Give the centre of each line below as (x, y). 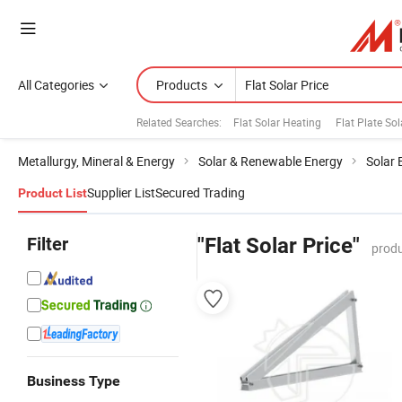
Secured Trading (200, 192)
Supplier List (121, 192)
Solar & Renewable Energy (271, 161)
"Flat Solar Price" (279, 246)
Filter (48, 244)
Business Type (74, 381)
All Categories (56, 85)
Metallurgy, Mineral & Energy (96, 161)
